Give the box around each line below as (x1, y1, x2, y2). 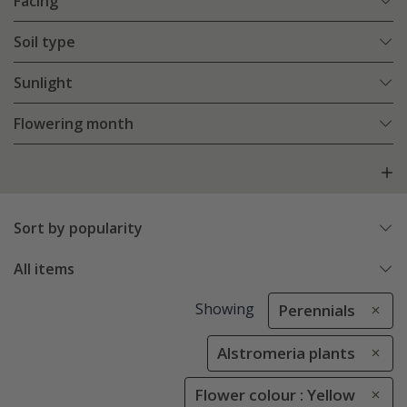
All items (14, 259, 74, 280)
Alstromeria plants (217, 342, 355, 363)
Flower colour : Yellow (194, 383, 355, 405)
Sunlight (14, 73, 73, 94)
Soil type (14, 32, 75, 53)
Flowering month (14, 114, 134, 134)
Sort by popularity (14, 218, 143, 239)
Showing (194, 299, 254, 320)
